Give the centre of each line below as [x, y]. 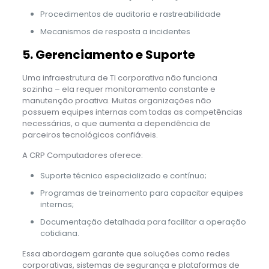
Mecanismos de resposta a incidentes [115, 31]
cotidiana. [59, 233]
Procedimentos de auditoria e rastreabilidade [130, 14]
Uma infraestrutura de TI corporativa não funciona [119, 77]
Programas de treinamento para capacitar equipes [141, 193]
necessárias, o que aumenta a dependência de [116, 123]
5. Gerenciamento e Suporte [108, 54]
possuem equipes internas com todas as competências [132, 112]
